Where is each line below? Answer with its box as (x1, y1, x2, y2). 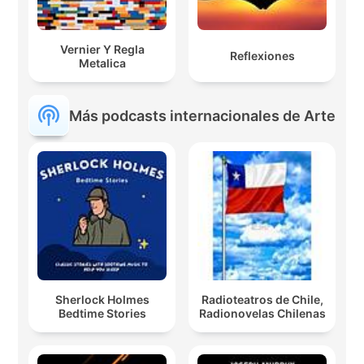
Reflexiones (229, 49, 295, 63)
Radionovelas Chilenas (198, 305, 326, 320)
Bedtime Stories (58, 305, 146, 320)
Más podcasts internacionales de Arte (69, 106, 336, 124)
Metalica (78, 55, 126, 70)
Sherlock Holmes (54, 292, 149, 306)
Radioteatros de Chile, (201, 292, 323, 306)
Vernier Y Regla (59, 41, 145, 56)
